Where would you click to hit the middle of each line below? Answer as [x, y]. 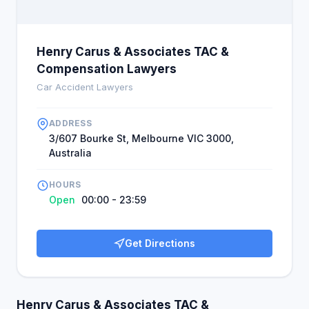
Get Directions [160, 243]
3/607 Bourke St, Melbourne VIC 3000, [141, 138]
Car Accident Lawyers [85, 87]
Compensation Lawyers [107, 69]
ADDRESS [71, 123]
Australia [70, 153]
